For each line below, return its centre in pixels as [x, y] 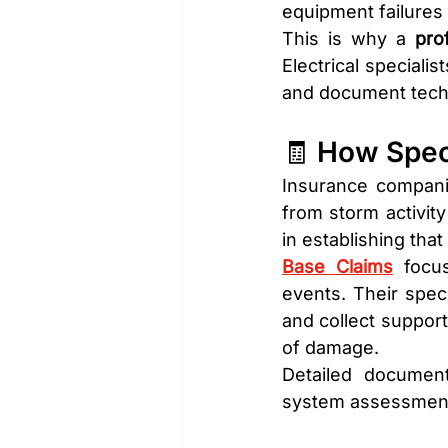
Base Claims [338, 267]
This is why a [348, 39]
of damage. [330, 348]
